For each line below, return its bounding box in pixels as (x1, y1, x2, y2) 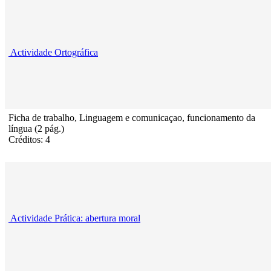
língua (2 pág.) (8, 123, 64, 134)
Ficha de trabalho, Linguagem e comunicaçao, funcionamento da (8, 113, 255, 123)
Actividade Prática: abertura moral (10, 213, 140, 224)
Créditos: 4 (8, 134, 50, 145)
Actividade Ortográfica (10, 47, 98, 58)
